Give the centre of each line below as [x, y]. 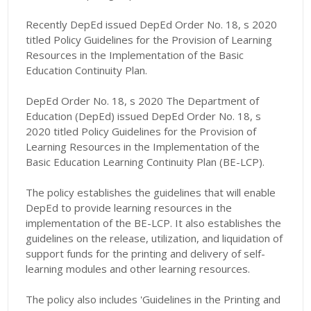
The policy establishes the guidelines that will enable [151, 193]
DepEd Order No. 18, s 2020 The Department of [143, 101]
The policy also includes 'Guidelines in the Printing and [153, 300]
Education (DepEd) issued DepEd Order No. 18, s [144, 116]
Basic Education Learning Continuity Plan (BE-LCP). [145, 162]
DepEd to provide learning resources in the [129, 208]
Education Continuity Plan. [88, 70]
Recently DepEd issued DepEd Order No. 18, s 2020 [152, 25]
